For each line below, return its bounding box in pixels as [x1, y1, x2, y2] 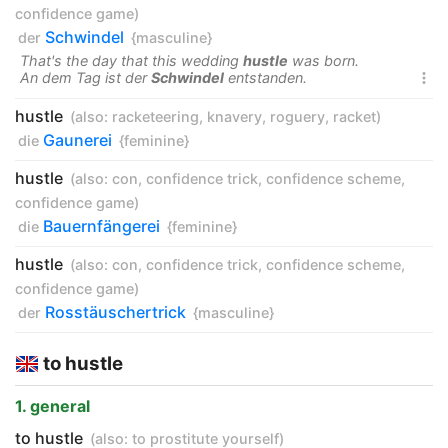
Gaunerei [43, 130, 112, 150]
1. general [15, 396, 90, 416]
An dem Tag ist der [20, 69, 151, 86]
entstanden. [224, 69, 307, 86]
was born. [288, 52, 359, 69]
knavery [207, 108, 262, 125]
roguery [270, 108, 325, 125]
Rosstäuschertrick [45, 302, 186, 322]
